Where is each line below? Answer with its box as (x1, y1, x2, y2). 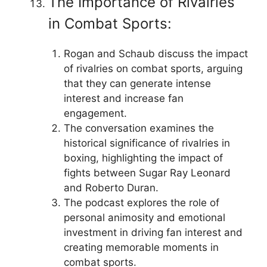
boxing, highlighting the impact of (63, 152, 223, 164)
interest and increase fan (63, 92, 184, 104)
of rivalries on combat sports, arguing (63, 63, 243, 74)
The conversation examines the (63, 122, 214, 134)
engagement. (63, 107, 127, 119)
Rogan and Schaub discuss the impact (63, 48, 248, 60)
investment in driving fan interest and (63, 226, 243, 238)
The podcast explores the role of (63, 197, 219, 209)
